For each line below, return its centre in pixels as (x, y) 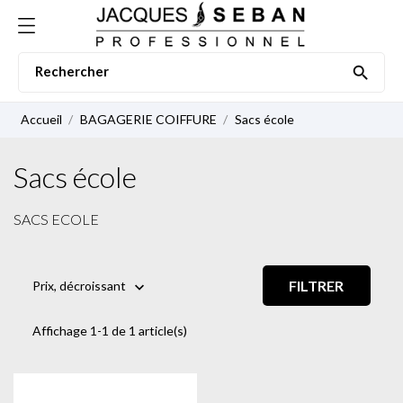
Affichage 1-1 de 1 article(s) (110, 331)
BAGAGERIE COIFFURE (149, 119)
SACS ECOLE (56, 219)
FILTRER (317, 286)
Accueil (41, 119)
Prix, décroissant (79, 285)
